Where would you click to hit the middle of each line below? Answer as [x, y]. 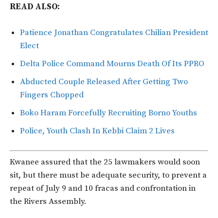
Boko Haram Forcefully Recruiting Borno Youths [109, 113]
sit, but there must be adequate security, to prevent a [108, 175]
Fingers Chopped [52, 95]
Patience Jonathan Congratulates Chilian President [114, 33]
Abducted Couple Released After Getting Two [104, 82]
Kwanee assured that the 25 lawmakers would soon [105, 162]
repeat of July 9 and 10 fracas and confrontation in [103, 188]
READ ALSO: [35, 7]
